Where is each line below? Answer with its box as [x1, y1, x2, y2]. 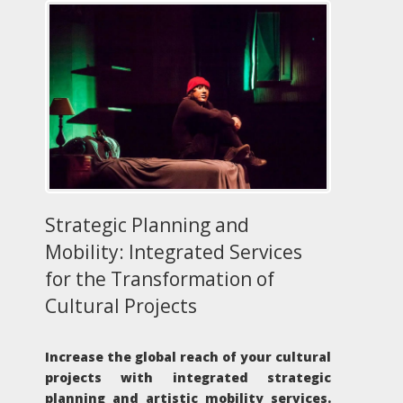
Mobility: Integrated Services [45, 238, 302, 264]
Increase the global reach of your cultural [45, 347, 331, 365]
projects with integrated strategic [45, 368, 331, 386]
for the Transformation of [45, 265, 274, 291]
